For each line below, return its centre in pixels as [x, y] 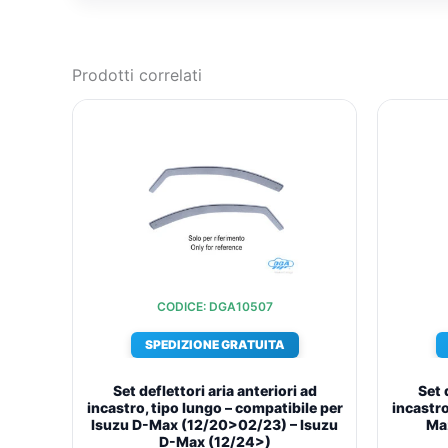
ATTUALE [322, 144]
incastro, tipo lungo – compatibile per [214, 407]
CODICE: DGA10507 [214, 307]
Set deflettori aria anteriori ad [214, 390]
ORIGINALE [266, 144]
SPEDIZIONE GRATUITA [214, 345]
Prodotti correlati [137, 75]
